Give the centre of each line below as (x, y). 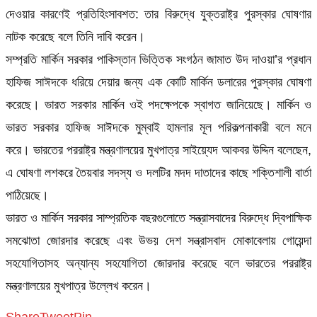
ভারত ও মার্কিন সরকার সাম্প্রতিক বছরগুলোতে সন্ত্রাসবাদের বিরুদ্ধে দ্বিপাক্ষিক (158, 218)
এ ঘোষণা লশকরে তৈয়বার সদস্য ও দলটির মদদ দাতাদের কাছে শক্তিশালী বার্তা (158, 172)
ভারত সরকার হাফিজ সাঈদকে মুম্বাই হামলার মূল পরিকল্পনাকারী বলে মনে (158, 127)
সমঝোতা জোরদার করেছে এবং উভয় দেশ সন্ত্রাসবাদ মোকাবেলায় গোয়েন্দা (158, 240)
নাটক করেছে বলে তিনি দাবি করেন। (75, 36)
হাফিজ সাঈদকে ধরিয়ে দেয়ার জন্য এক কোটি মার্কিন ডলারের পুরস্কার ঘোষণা (158, 82)
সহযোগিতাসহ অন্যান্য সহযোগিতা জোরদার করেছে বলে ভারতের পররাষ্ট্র (158, 263)
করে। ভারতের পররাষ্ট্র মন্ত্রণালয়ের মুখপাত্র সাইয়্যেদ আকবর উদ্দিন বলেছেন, (158, 150)
